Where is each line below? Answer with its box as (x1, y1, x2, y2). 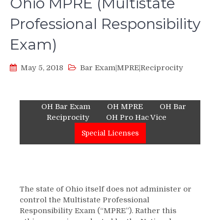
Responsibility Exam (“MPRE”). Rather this (20, 206, 176, 215)
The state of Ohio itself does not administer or (20, 185, 192, 193)
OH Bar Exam (41, 102, 90, 111)
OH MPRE (107, 102, 143, 111)
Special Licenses (81, 129, 139, 137)
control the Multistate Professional (20, 195, 149, 204)
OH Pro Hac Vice (106, 113, 166, 122)
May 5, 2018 (21, 63, 63, 72)
